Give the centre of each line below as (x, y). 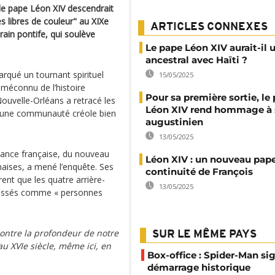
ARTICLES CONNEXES (209, 27)
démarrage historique (199, 267)
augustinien (174, 122)
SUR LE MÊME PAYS (204, 235)
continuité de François (199, 172)
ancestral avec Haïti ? (196, 60)
